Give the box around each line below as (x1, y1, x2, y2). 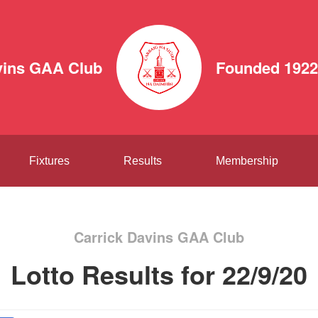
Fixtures (28, 155, 70, 167)
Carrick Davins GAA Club (74, 226, 244, 247)
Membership (215, 155, 278, 167)
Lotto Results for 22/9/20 (11, 256, 307, 292)
